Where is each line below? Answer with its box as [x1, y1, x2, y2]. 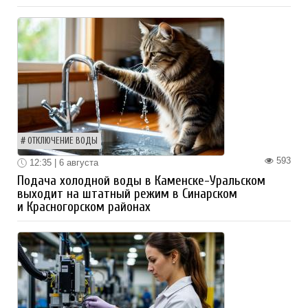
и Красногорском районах [17, 199, 151, 215]
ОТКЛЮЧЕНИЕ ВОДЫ [27, 135, 98, 146]
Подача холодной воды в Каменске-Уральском [17, 173, 265, 189]
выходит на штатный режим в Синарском [17, 186, 237, 202]
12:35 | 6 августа [27, 157, 98, 168]
